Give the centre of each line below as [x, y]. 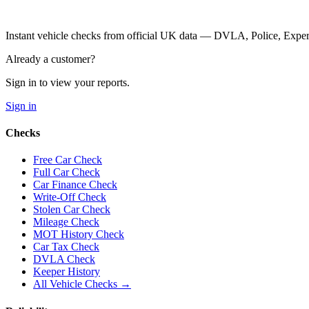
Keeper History [67, 272]
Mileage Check [66, 222]
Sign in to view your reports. [68, 82]
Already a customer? [50, 59]
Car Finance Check [75, 185]
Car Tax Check [66, 247]
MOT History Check [79, 235]
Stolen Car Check [72, 210]
